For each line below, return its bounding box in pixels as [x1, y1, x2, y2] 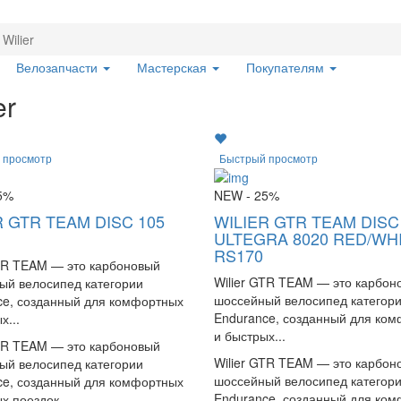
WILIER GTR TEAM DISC [213, 209, 399, 234]
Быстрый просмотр [218, 150, 318, 166]
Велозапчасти [16, 58, 101, 76]
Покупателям [246, 58, 328, 76]
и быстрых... [213, 327, 286, 346]
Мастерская [137, 58, 210, 76]
